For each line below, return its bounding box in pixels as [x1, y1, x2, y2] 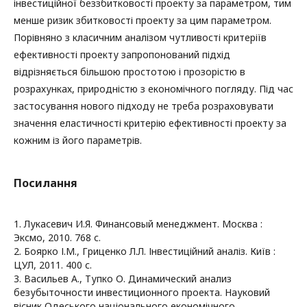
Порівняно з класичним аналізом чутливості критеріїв [14, 31, 267, 45]
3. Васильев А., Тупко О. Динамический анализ [14, 272, 232, 286]
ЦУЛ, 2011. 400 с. [14, 258, 92, 272]
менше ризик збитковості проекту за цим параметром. [14, 14, 271, 27]
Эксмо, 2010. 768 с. [14, 231, 101, 245]
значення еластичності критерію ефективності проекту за [14, 116, 286, 130]
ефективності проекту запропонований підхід [14, 48, 230, 62]
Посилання [14, 175, 77, 191]
